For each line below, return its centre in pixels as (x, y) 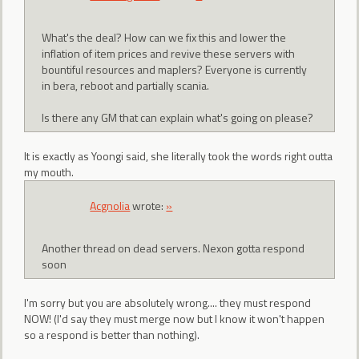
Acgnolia (110, 206)
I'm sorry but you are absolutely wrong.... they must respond (167, 303)
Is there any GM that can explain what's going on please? (178, 117)
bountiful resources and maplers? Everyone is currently (175, 69)
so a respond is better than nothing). (112, 335)
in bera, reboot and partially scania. (126, 85)
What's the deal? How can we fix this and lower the (164, 37)
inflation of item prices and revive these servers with (169, 53)
